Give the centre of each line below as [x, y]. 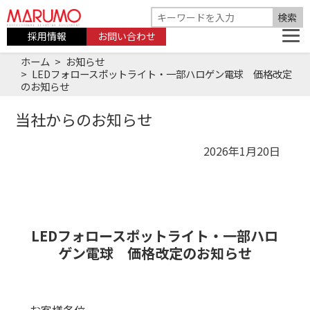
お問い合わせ [126, 36]
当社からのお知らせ [84, 119]
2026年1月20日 [242, 151]
